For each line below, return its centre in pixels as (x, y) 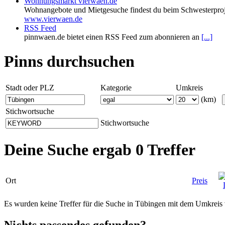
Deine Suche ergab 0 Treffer (100, 150)
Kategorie (116, 87)
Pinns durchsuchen (69, 62)
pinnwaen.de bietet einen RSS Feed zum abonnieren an (113, 37)
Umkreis (189, 87)
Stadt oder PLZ (30, 87)
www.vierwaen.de (53, 19)
